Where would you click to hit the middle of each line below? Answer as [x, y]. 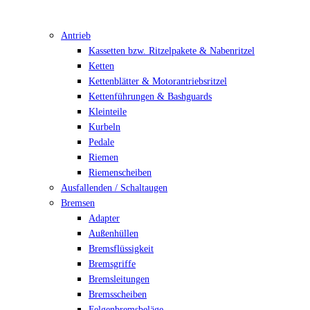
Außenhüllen [113, 234]
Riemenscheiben [120, 173]
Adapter [104, 218]
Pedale [101, 142]
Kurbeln [104, 127]
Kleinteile [108, 112]
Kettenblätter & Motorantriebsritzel [158, 81]
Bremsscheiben [118, 294]
